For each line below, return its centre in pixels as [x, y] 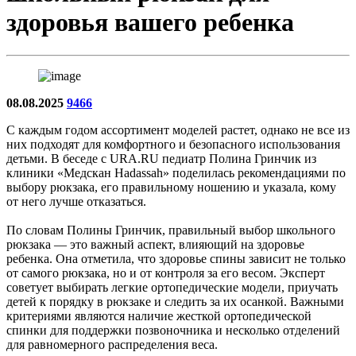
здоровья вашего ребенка [150, 23]
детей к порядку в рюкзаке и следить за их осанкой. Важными [175, 301]
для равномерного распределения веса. [112, 344]
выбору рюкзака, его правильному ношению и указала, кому [171, 187]
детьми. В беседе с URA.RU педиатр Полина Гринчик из [161, 158]
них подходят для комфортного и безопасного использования [173, 144]
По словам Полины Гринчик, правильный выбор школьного [171, 230]
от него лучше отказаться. [76, 201]
